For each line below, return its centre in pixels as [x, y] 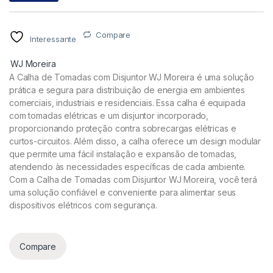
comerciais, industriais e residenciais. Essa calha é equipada [127, 102]
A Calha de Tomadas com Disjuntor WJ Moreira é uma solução [132, 77]
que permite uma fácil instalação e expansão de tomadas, [123, 154]
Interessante [53, 39]
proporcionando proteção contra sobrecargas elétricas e [123, 128]
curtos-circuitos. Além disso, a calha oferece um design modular [135, 141]
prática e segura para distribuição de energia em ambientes [127, 90]
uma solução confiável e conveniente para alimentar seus [123, 192]
